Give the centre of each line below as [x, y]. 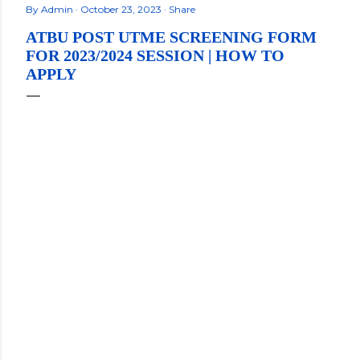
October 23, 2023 [122, 9]
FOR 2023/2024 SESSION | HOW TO [155, 55]
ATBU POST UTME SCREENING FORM [171, 37]
